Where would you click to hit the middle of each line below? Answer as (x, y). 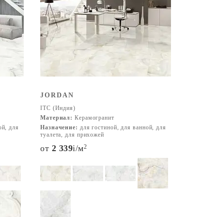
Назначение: (59, 127)
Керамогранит (93, 118)
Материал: (57, 118)
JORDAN (57, 95)
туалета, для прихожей (72, 135)
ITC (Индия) (58, 108)
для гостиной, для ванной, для (122, 127)
